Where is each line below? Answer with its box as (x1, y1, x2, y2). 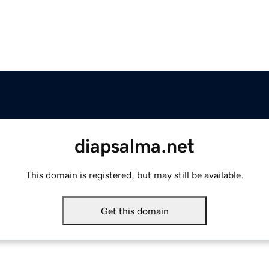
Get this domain (100, 206, 169, 216)
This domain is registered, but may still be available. (25, 170, 244, 180)
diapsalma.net (74, 136, 195, 156)
